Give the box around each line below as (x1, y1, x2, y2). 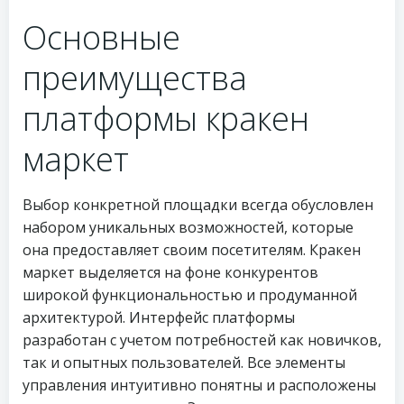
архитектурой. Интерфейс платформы (23, 308, 295, 327)
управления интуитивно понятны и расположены (23, 375, 376, 395)
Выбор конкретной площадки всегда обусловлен (23, 195, 373, 215)
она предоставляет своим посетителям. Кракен (23, 240, 361, 260)
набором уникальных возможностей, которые (23, 217, 353, 237)
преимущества (23, 56, 247, 100)
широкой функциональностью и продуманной (23, 285, 357, 305)
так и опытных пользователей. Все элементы (23, 353, 345, 372)
